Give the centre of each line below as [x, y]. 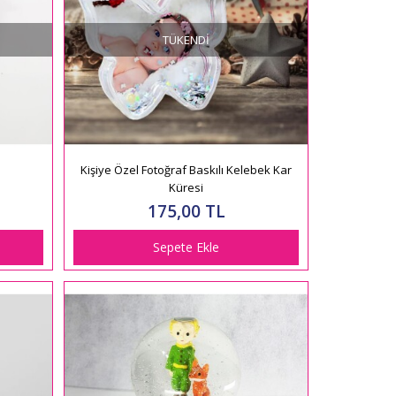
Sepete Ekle [187, 247]
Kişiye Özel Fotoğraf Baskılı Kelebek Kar [187, 169]
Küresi [187, 187]
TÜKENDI [187, 39]
